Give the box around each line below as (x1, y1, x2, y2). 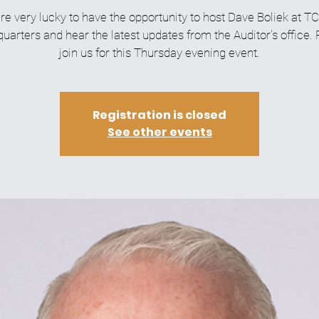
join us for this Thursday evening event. (59, 46, 260, 61)
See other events (107, 124, 212, 141)
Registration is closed (93, 107, 226, 124)
